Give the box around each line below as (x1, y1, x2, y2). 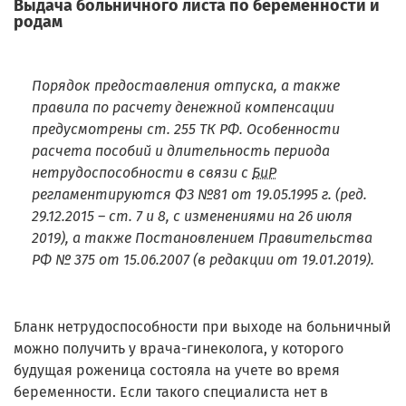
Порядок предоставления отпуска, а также (32, 76, 340, 94)
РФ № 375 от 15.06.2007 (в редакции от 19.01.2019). (32, 250, 374, 268)
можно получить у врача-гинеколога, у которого (14, 339, 343, 357)
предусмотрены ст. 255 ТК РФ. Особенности (32, 120, 340, 138)
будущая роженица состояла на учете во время (14, 361, 340, 379)
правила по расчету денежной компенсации (32, 98, 334, 116)
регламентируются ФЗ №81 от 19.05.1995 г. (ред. (32, 185, 367, 203)
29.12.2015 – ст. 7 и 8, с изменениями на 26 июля (32, 207, 353, 225)
